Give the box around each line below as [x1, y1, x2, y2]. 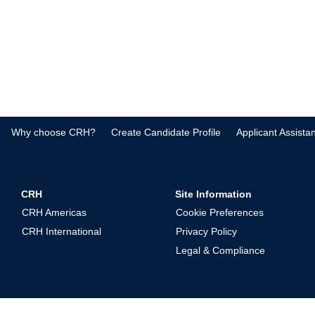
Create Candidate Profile [111, 127, 221, 138]
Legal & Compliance [176, 245, 265, 257]
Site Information [175, 188, 252, 200]
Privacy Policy [176, 226, 237, 238]
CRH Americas [22, 207, 86, 219]
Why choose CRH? [11, 127, 96, 138]
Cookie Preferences [176, 207, 264, 219]
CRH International [22, 226, 101, 238]
